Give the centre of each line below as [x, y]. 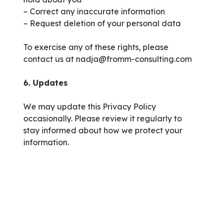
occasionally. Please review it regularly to [103, 119]
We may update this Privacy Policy [90, 107]
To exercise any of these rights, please [96, 47]
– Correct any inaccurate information [94, 12]
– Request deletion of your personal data [102, 24]
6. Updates [46, 83]
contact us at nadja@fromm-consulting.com [108, 59]
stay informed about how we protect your [103, 131]
